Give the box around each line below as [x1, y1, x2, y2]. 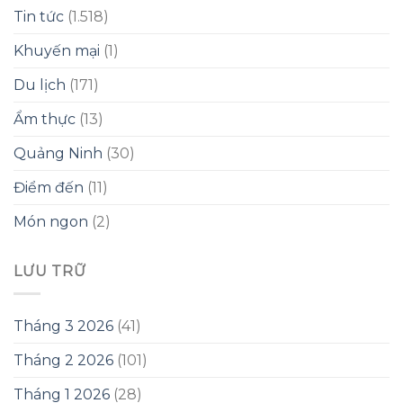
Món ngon [13, 213, 88, 230]
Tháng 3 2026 [13, 317, 113, 335]
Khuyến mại [13, 42, 100, 59]
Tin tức [13, 8, 64, 25]
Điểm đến [13, 179, 84, 196]
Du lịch [13, 76, 66, 94]
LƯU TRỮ [13, 263, 86, 280]
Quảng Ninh [13, 145, 103, 162]
